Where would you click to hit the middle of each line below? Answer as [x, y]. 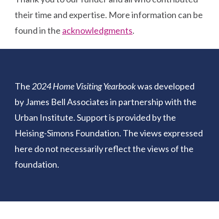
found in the [39, 31]
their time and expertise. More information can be [109, 15]
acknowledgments [98, 31]
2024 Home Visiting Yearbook [84, 86]
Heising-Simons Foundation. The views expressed [109, 133]
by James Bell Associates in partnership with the [106, 102]
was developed [165, 86]
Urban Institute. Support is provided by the [96, 118]
